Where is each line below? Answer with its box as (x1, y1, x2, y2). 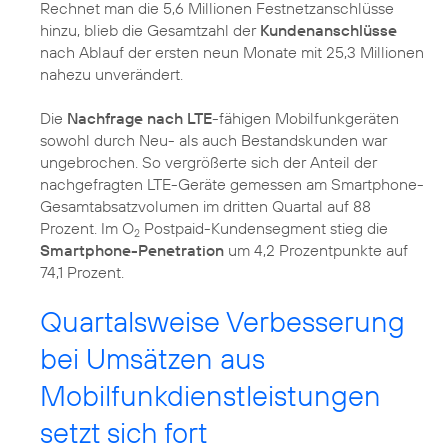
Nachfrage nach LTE (67, 108, 212, 129)
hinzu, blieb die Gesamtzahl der (40, 20, 260, 41)
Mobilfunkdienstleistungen (40, 377, 381, 415)
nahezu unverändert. (40, 64, 183, 85)
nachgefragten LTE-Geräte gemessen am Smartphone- (40, 174, 424, 195)
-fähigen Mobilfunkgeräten (212, 108, 399, 129)
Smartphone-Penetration (40, 240, 224, 261)
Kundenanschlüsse (260, 20, 397, 41)
